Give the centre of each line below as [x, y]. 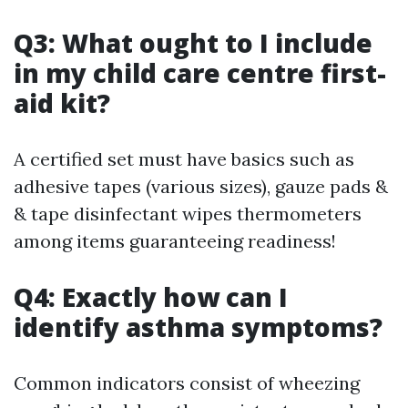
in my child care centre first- [200, 73]
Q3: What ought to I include [193, 43]
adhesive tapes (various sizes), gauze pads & [201, 186]
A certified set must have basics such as [184, 159]
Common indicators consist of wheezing [187, 383]
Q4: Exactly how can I [151, 297]
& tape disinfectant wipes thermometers [188, 214]
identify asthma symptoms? [198, 327]
